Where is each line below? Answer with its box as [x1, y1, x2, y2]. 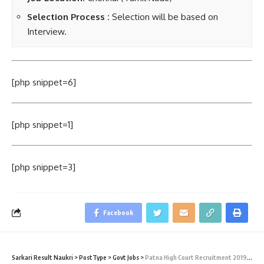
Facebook [103, 208, 133, 216]
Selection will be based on [110, 11, 218, 22]
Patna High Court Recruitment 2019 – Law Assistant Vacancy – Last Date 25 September [145, 253, 247, 261]
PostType [79, 253, 107, 261]
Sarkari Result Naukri [12, 253, 73, 261]
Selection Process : [27, 11, 110, 22]
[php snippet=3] [12, 161, 75, 173]
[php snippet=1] [12, 118, 73, 130]
